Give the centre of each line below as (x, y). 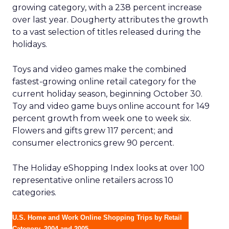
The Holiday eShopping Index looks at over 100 (108, 168)
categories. (34, 192)
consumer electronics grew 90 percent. (93, 143)
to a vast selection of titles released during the (107, 32)
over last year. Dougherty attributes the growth (110, 20)
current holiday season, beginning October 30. (107, 94)
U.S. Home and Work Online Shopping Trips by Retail (97, 217)
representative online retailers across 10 (93, 180)
